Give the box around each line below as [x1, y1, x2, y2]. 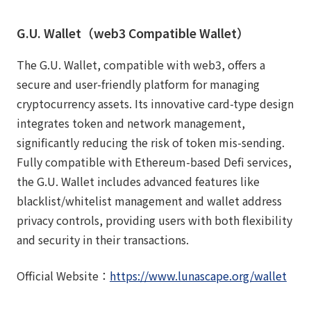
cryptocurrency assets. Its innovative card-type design [17, 94, 294, 112]
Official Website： [17, 267, 110, 284]
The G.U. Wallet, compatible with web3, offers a [17, 56, 265, 73]
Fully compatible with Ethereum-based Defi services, [17, 153, 292, 170]
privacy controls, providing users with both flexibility [17, 211, 292, 228]
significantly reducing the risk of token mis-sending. [17, 133, 285, 151]
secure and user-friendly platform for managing [17, 75, 260, 92]
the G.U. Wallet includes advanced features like [17, 172, 260, 190]
